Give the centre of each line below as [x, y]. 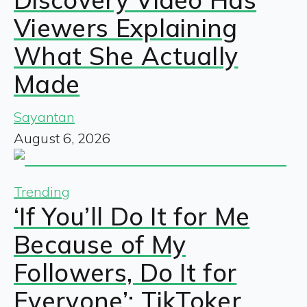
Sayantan [44, 116]
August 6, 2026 [62, 138]
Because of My [100, 244]
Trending [42, 191]
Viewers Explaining [126, 27]
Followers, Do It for [125, 272]
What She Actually [126, 56]
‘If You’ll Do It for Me [132, 216]
